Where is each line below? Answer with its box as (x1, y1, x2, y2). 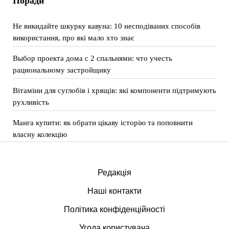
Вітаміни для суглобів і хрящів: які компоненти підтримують (12, 86, 216, 95)
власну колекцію (12, 130, 67, 139)
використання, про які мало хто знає (12, 33, 134, 42)
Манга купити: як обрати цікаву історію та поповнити (12, 118, 193, 127)
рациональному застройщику (12, 65, 111, 74)
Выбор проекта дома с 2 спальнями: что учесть (12, 54, 172, 62)
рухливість (12, 98, 49, 106)
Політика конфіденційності (64, 205, 165, 214)
